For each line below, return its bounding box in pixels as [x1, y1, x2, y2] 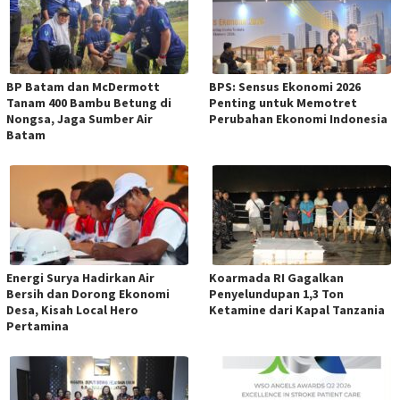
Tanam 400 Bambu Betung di [6, 95, 171, 112]
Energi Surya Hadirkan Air [6, 270, 154, 287]
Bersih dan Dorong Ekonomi [6, 286, 170, 303]
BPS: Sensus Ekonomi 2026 [209, 79, 361, 96]
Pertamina [6, 318, 69, 335]
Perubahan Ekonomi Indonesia [209, 111, 387, 128]
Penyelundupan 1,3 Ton [209, 286, 344, 303]
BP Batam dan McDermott [6, 79, 160, 96]
